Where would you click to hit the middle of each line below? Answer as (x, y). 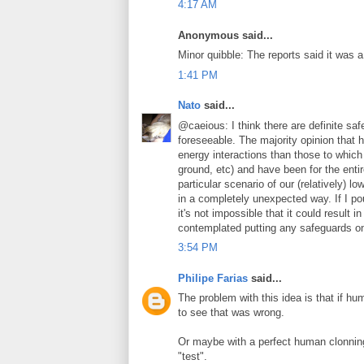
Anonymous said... (225, 35)
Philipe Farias (213, 278)
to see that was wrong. (231, 312)
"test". (193, 356)
